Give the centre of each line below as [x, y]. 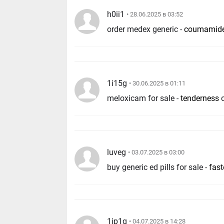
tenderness [200, 98]
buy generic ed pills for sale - [158, 167]
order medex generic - [146, 29]
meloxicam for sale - [144, 98]
